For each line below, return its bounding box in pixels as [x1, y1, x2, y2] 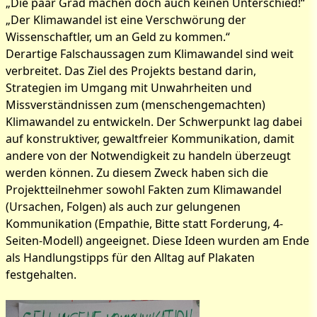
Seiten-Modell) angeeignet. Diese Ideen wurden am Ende [6, 233, 309, 248]
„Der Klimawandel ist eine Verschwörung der [6, 12, 246, 28]
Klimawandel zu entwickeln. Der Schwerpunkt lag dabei [6, 114, 302, 129]
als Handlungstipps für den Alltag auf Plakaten [6, 250, 255, 265]
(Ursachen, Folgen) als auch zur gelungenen [6, 199, 241, 214]
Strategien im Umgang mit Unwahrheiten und [6, 80, 252, 96]
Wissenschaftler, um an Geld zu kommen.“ [6, 29, 230, 45]
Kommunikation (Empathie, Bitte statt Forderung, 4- [6, 216, 283, 231]
